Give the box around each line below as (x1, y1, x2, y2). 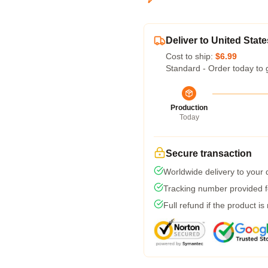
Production (170, 103, 208, 112)
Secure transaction (166, 148, 252, 159)
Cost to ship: (166, 51, 215, 61)
